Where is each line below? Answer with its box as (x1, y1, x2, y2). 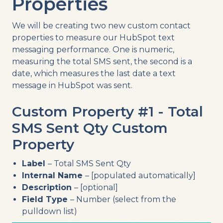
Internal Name (22, 170, 85, 180)
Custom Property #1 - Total (12, 103, 203, 120)
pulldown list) (22, 206, 77, 216)
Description (22, 182, 74, 192)
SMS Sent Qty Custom (12, 119, 168, 136)
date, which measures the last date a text (12, 68, 176, 78)
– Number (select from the (70, 194, 176, 204)
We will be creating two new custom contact (12, 20, 191, 30)
